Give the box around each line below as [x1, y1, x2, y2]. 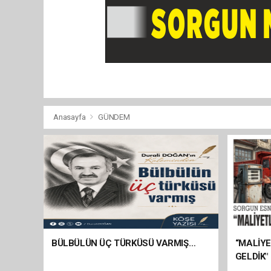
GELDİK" [235, 250, 268, 262]
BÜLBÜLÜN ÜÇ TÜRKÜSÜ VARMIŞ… [51, 237, 196, 249]
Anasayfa [53, 112, 88, 122]
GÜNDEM [97, 112, 130, 122]
